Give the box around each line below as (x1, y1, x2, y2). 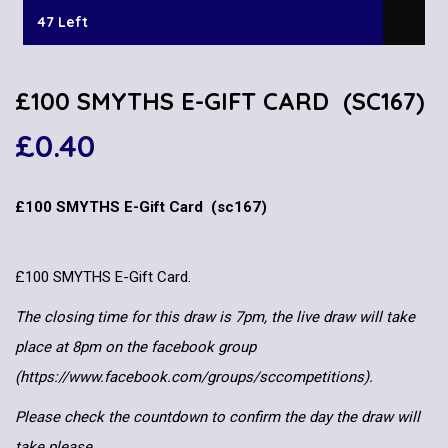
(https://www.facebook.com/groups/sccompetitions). (15, 368, 373, 387)
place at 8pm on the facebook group (15, 338, 256, 357)
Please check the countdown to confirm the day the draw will (15, 408, 420, 427)
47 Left (37, 12, 88, 31)
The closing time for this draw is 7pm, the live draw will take (15, 308, 415, 327)
